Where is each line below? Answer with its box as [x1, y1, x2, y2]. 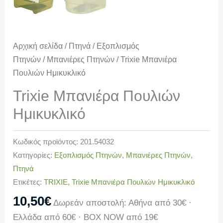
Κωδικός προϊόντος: [13, 137, 81, 146]
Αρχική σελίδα [13, 41, 63, 50]
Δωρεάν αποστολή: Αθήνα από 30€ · [53, 198, 192, 208]
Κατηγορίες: [13, 150, 55, 159]
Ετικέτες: [13, 177, 44, 186]
